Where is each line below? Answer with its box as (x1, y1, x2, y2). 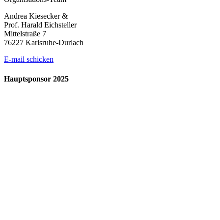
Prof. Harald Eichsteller (4, 21, 77, 29)
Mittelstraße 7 (4, 29, 46, 38)
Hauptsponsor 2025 (4, 74, 69, 83)
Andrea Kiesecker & (4, 12, 68, 21)
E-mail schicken (4, 55, 54, 64)
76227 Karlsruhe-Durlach (4, 38, 83, 47)
